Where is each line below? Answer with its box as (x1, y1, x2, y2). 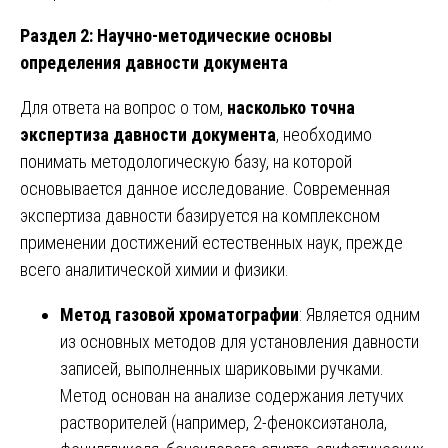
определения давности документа (20, 51, 288, 73)
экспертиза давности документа (20, 123, 276, 145)
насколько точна (227, 96, 355, 118)
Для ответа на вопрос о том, (20, 96, 227, 118)
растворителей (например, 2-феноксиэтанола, (60, 411, 387, 433)
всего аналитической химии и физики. (20, 258, 289, 280)
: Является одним (299, 303, 420, 325)
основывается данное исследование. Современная (20, 177, 390, 199)
